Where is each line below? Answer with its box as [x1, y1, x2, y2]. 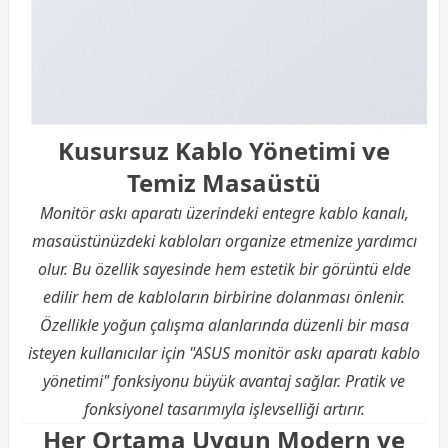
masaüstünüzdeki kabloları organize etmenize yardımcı [31, 230, 417, 253]
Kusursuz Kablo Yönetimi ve [58, 134, 390, 168]
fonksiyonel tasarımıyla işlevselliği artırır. [83, 398, 365, 421]
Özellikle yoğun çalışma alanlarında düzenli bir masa [39, 314, 409, 337]
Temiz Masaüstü [127, 166, 321, 200]
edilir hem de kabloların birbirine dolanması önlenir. [43, 286, 405, 309]
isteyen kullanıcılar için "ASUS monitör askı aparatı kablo [28, 342, 420, 365]
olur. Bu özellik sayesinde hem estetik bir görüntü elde [37, 258, 411, 281]
